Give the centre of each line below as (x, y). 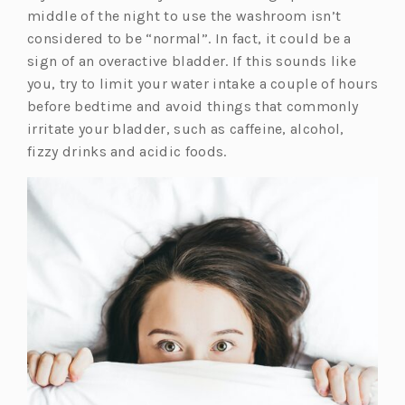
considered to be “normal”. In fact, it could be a (189, 39)
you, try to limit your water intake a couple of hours (202, 84)
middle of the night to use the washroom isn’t (184, 16)
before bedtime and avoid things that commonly (193, 107)
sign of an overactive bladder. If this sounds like (192, 61)
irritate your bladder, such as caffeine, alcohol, (186, 129)
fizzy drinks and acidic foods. (129, 152)
